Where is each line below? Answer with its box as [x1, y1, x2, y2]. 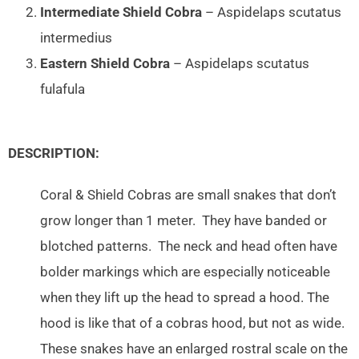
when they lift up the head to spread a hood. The [40, 290, 329, 306]
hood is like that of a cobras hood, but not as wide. [40, 316, 345, 332]
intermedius [40, 30, 112, 46]
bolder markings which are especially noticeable [40, 264, 330, 280]
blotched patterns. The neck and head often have [40, 239, 337, 255]
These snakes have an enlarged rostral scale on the [40, 341, 348, 357]
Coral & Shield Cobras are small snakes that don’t [40, 188, 337, 204]
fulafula [40, 81, 85, 97]
